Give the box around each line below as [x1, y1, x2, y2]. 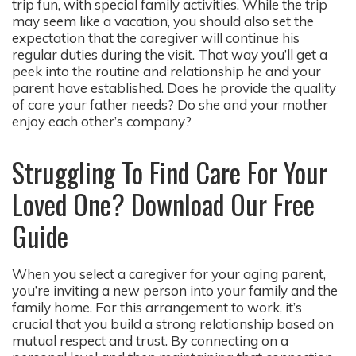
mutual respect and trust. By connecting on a [12, 332, 288, 350]
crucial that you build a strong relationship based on [12, 315, 334, 333]
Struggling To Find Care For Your [12, 152, 327, 193]
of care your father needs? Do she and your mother [12, 96, 328, 114]
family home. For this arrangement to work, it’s [12, 299, 302, 316]
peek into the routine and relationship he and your [12, 63, 321, 80]
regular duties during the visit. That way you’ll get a [12, 46, 327, 64]
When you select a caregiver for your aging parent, [12, 265, 326, 283]
